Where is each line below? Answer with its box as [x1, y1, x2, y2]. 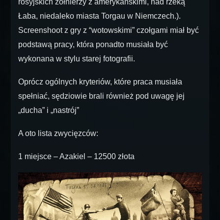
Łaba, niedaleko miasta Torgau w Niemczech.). [18, 12, 181, 20]
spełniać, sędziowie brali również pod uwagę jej [18, 92, 185, 100]
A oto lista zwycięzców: [18, 129, 98, 137]
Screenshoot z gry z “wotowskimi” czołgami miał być [18, 26, 199, 34]
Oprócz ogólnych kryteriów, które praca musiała [18, 78, 182, 86]
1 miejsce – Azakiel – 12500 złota [18, 152, 135, 161]
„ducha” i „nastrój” [18, 106, 79, 114]
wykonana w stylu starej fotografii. [18, 55, 135, 63]
